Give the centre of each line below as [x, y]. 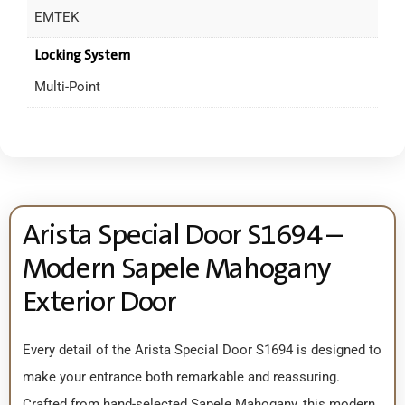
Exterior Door [99, 301]
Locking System [82, 56]
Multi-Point [67, 86]
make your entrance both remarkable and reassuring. [181, 377]
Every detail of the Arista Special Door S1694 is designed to [202, 350]
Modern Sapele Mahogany [176, 268]
